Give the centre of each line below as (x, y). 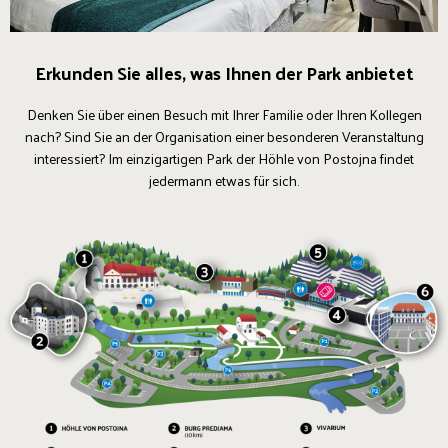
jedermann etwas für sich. (224, 181)
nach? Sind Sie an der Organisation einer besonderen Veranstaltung (224, 137)
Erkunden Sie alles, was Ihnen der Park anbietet (224, 73)
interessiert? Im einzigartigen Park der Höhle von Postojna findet (224, 159)
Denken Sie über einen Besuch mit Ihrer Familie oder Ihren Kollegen (224, 115)
